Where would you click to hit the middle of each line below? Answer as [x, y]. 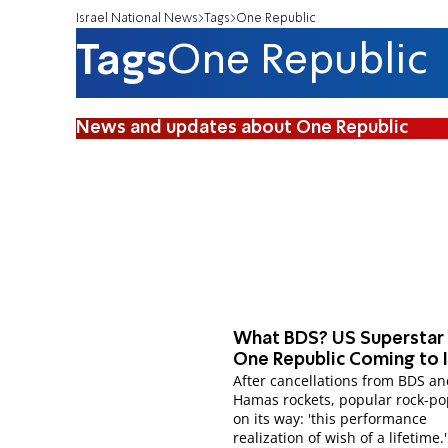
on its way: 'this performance [330, 419]
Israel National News [137, 18]
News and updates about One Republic [242, 127]
